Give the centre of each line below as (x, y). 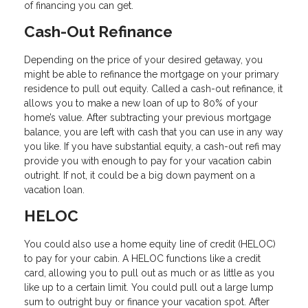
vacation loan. (58, 190)
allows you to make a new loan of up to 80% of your (141, 103)
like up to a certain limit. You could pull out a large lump (149, 287)
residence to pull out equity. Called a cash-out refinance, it (153, 89)
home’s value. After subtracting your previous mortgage (147, 118)
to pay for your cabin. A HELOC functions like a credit (142, 258)
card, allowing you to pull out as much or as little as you (149, 273)
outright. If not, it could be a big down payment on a (140, 176)
